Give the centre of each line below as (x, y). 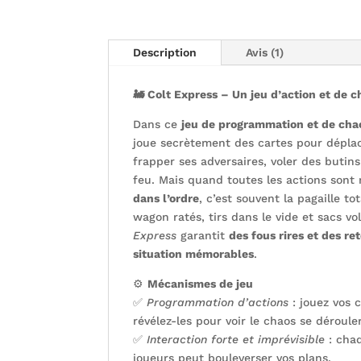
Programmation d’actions (218, 303)
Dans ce (158, 124)
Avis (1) (265, 53)
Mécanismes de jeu (201, 284)
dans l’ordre (166, 199)
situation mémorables (194, 254)
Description (165, 53)
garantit (203, 236)
